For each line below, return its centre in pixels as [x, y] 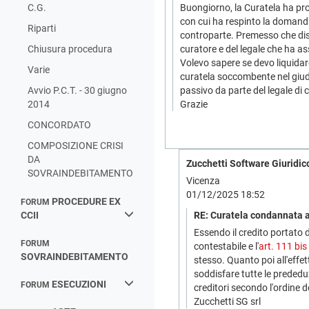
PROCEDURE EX [86, 201]
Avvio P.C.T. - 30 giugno [77, 90]
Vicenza [203, 181]
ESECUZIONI [79, 284]
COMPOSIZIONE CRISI [76, 146]
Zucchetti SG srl [227, 301]
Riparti [42, 28]
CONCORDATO [59, 125]
